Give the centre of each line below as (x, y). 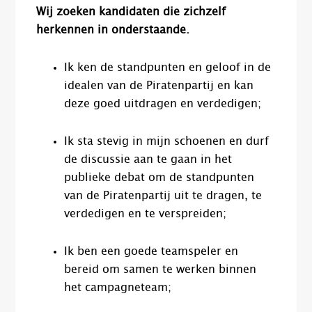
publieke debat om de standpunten (159, 178)
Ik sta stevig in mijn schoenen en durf (167, 142)
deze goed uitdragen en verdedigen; (163, 104)
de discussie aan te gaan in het (148, 160)
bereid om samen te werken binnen (161, 270)
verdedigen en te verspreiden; (146, 214)
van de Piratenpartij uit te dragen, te (163, 196)
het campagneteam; (118, 288)
